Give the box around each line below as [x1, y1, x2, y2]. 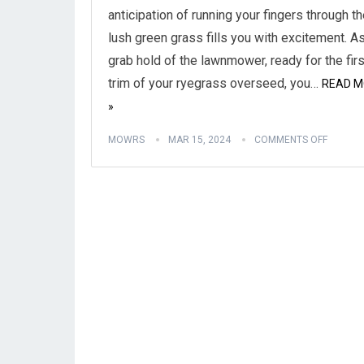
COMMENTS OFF [254, 134, 327, 145]
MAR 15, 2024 [168, 134, 231, 145]
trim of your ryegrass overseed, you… [108, 76, 318, 91]
